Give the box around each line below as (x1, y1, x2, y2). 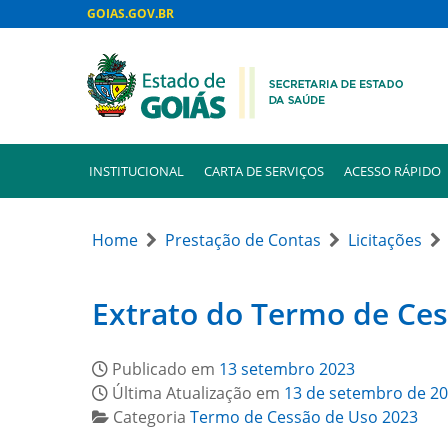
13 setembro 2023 (219, 358, 355, 380)
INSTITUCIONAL (89, 162, 184, 180)
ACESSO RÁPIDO (344, 162, 441, 180)
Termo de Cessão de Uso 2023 (190, 406, 418, 428)
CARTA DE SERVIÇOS (204, 162, 324, 180)
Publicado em (112, 358, 219, 380)
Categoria (113, 406, 190, 428)
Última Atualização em (112, 382, 284, 404)
